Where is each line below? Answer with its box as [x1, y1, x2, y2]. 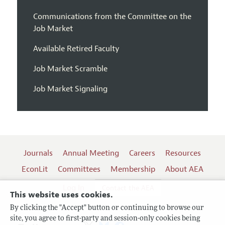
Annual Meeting [63, 148, 120, 159]
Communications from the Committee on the [33, 12, 191, 22]
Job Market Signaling [33, 84, 107, 94]
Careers [129, 148, 156, 159]
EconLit [21, 164, 48, 175]
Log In [63, 183, 85, 193]
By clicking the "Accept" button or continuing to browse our [10, 204, 204, 212]
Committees [57, 164, 100, 175]
